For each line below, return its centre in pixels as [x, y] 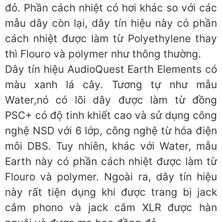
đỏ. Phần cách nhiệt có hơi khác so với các [111, 8]
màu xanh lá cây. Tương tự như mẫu [111, 85]
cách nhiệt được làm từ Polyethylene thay [111, 39]
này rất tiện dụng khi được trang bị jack [111, 192]
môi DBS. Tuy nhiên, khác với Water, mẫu [111, 146]
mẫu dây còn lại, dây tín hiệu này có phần [111, 23]
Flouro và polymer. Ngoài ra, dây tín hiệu [111, 177]
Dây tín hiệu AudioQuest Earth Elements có [111, 69]
